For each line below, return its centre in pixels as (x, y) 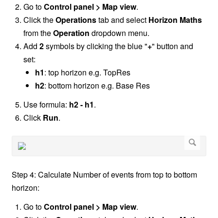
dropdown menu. (119, 33)
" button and (173, 46)
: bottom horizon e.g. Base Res (97, 86)
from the (38, 33)
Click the (39, 20)
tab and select (122, 20)
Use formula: (46, 105)
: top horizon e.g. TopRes (87, 73)
